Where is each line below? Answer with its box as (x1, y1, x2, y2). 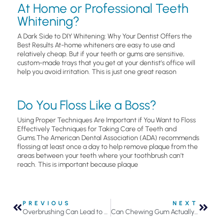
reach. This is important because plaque (17, 160, 138, 169)
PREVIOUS (23, 199, 71, 207)
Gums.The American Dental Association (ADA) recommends (17, 133, 199, 142)
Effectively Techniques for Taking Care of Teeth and (17, 124, 177, 133)
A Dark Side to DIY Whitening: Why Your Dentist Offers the (17, 32, 192, 40)
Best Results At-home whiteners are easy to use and (17, 40, 175, 49)
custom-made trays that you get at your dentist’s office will (17, 58, 195, 67)
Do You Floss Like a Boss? (17, 97, 156, 113)
